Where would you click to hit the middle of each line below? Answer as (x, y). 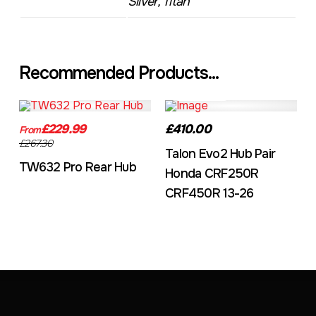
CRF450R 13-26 (209, 193)
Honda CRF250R (212, 174)
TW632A (54, 92)
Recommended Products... (119, 73)
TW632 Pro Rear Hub (77, 167)
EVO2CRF (201, 92)
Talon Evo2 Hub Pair (220, 154)
